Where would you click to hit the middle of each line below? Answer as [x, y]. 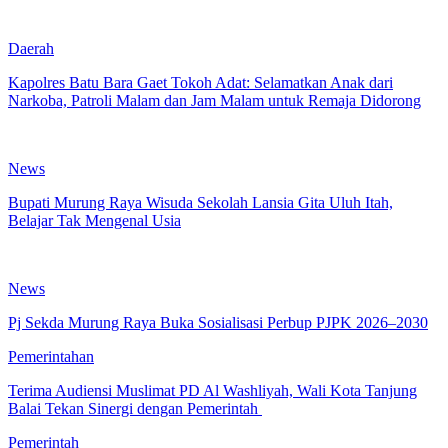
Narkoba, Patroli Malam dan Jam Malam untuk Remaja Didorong [214, 100]
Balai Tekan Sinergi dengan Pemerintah [135, 408]
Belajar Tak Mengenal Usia [94, 220]
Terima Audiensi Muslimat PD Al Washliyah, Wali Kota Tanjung [212, 390]
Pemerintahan [51, 356]
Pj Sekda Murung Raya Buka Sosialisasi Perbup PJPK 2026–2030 [218, 322]
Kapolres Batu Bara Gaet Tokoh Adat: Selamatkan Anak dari [200, 82]
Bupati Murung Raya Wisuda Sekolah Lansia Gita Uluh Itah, [200, 202]
